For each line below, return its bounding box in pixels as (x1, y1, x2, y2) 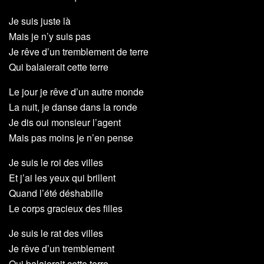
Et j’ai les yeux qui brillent (9, 171, 115, 185)
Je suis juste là (9, 14, 71, 28)
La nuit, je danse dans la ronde (9, 100, 137, 114)
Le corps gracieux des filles (9, 202, 123, 216)
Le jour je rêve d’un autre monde (9, 85, 144, 99)
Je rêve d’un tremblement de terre (9, 45, 148, 59)
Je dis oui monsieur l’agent (9, 115, 121, 130)
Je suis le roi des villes (9, 156, 103, 170)
